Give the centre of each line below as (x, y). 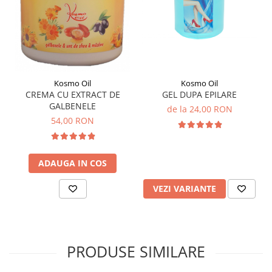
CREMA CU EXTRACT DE (73, 95)
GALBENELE (73, 106)
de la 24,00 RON (199, 109)
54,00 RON (73, 121)
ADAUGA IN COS (73, 163)
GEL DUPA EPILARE (199, 95)
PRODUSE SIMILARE (136, 252)
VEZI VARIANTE (185, 189)
